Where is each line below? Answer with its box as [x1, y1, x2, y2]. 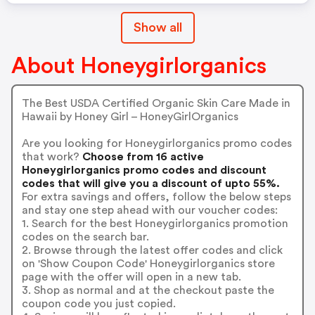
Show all [133, 21, 182, 34]
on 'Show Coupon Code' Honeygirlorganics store [21, 257, 275, 269]
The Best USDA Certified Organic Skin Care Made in [21, 97, 290, 109]
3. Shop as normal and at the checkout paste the [21, 284, 274, 296]
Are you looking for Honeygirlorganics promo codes [21, 137, 292, 149]
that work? [21, 150, 79, 162]
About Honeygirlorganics [11, 55, 266, 77]
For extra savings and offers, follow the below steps [21, 191, 291, 202]
